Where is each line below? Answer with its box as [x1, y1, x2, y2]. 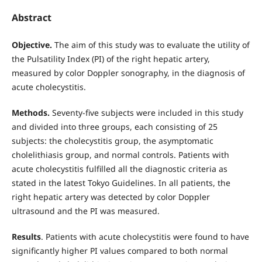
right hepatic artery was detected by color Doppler [11, 191, 210, 202]
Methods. [11, 106, 52, 118]
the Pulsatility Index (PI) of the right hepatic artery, [11, 53, 210, 64]
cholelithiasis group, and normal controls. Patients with [11, 149, 229, 160]
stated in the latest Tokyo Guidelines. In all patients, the [11, 177, 230, 188]
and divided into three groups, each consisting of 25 [11, 120, 218, 132]
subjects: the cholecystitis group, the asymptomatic [11, 135, 213, 146]
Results [11, 230, 41, 242]
